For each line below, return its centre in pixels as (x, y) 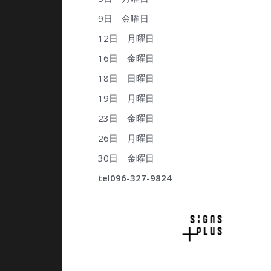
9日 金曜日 (123, 18)
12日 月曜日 (126, 38)
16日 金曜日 (126, 58)
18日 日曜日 (126, 78)
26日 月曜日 (126, 138)
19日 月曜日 (126, 98)
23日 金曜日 (126, 118)
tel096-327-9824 (135, 178)
